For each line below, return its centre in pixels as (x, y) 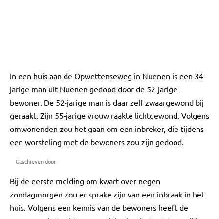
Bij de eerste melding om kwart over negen (85, 181)
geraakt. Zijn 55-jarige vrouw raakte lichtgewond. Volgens (109, 115)
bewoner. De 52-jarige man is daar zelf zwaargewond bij (107, 102)
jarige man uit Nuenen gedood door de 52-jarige (94, 89)
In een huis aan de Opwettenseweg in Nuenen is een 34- (108, 76)
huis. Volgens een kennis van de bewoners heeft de (99, 207)
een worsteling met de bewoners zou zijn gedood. (97, 142)
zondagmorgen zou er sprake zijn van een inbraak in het (107, 194)
